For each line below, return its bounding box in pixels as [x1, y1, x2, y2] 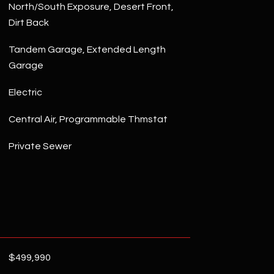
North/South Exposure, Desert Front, [8, 2, 174, 12]
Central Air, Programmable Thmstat [8, 114, 168, 124]
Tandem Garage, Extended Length [8, 45, 166, 54]
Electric [8, 87, 42, 97]
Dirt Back [8, 18, 49, 28]
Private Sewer [8, 141, 72, 151]
